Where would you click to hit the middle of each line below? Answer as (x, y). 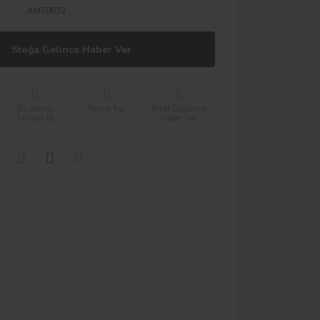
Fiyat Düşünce (179, 109)
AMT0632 (47, 11)
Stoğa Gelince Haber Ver (71, 49)
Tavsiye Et (35, 118)
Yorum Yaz (107, 109)
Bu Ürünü (35, 109)
